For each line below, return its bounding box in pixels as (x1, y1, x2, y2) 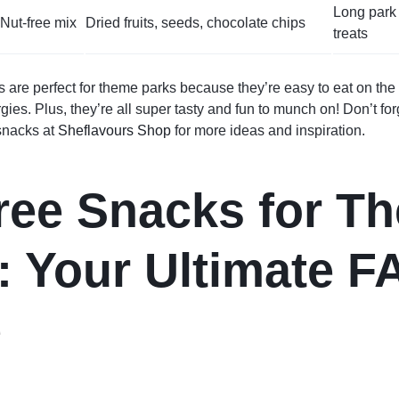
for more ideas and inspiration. (171, 122, 365, 138)
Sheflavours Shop (58, 122, 171, 138)
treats (333, 25, 368, 41)
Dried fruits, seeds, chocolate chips (85, 14, 305, 30)
